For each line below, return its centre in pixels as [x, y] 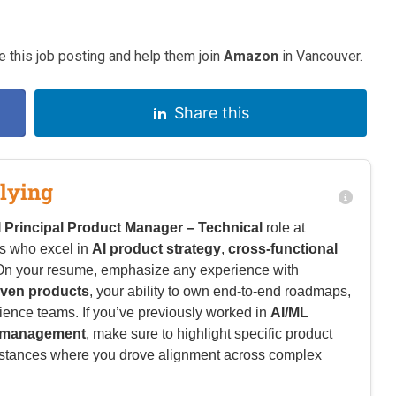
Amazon [251, 57]
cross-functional [283, 249]
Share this [211, 113]
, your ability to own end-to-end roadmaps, [220, 292]
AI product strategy [156, 249]
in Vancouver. [320, 57]
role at [284, 228]
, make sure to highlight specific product [209, 334]
